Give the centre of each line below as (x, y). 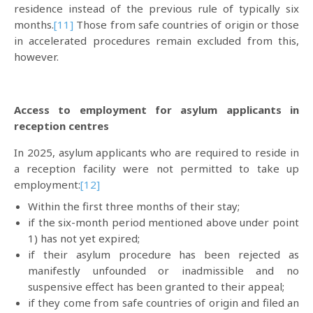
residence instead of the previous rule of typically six (156, 8)
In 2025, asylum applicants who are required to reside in (156, 152)
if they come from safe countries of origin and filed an (163, 302)
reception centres (61, 126)
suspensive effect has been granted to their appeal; (156, 286)
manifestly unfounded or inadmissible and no (163, 270)
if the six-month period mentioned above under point (163, 222)
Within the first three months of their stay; (134, 206)
